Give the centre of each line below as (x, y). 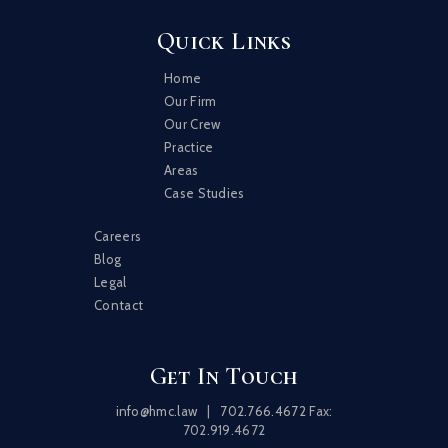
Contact (119, 304)
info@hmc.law (156, 411)
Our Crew (192, 124)
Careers (118, 235)
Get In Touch (224, 377)
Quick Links (224, 42)
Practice (189, 147)
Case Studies (204, 193)
